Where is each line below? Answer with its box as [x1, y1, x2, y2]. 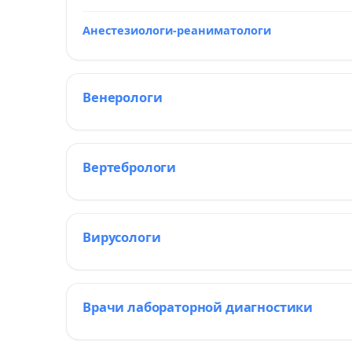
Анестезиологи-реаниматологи [82, 22, 271, 38]
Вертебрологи [82, 158, 177, 176]
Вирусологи [82, 228, 161, 246]
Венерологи [82, 88, 163, 106]
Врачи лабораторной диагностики [82, 298, 313, 316]
